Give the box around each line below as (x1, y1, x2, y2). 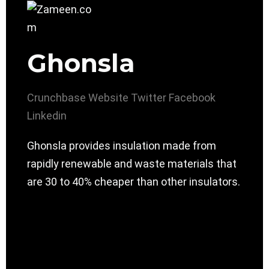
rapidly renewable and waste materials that (27, 157, 237, 171)
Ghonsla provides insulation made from (27, 139, 216, 153)
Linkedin (27, 109, 67, 122)
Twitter (131, 91, 166, 104)
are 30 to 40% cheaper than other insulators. (27, 175, 240, 189)
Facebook (169, 91, 216, 104)
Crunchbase (27, 91, 86, 104)
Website (88, 91, 128, 104)
